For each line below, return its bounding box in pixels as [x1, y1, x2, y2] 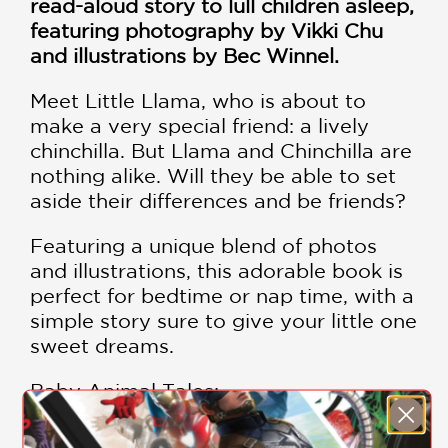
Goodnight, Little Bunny [30, 403, 264, 427]
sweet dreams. [30, 333, 174, 357]
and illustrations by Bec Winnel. [30, 43, 339, 67]
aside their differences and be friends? [30, 188, 406, 212]
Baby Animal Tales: [30, 378, 219, 402]
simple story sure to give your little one [30, 308, 417, 332]
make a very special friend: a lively [30, 113, 369, 137]
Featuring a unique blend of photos [30, 233, 377, 257]
